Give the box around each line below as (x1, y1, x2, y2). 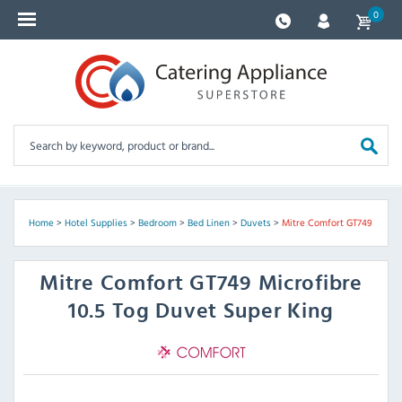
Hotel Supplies (65, 215, 127, 231)
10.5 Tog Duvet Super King (67, 301, 334, 323)
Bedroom (138, 215, 177, 231)
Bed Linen (188, 215, 230, 231)
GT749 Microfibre (189, 273, 363, 295)
